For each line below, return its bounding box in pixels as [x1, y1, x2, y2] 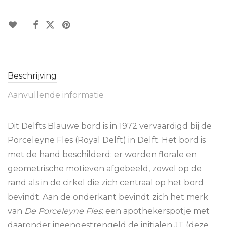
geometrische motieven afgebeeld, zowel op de [8, 164, 202, 173]
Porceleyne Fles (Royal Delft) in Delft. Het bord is [8, 135, 206, 145]
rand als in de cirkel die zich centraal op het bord [8, 178, 204, 187]
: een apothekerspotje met [102, 206, 210, 216]
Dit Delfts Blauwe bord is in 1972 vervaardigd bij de [8, 121, 212, 131]
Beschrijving [8, 71, 57, 81]
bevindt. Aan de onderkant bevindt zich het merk [8, 192, 208, 202]
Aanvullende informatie [8, 90, 104, 100]
